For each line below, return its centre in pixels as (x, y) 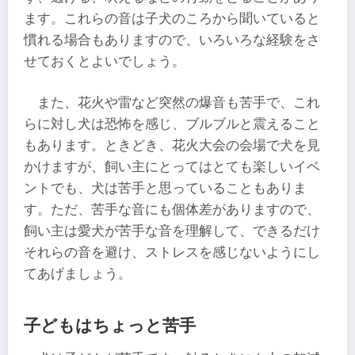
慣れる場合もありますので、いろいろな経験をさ (172, 40)
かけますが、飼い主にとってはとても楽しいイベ (172, 166)
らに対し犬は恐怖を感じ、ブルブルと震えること (172, 124)
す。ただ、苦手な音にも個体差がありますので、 (172, 209)
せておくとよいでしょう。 (105, 62)
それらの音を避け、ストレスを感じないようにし (172, 252)
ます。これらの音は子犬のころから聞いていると (172, 19)
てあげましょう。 (78, 273)
